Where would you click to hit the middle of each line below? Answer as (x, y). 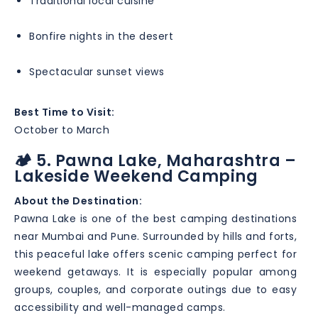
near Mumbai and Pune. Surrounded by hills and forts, (155, 236)
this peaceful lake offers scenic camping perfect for (155, 254)
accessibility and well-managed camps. (120, 307)
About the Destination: (78, 201)
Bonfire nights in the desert (101, 36)
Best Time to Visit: (65, 112)
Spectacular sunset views (97, 71)
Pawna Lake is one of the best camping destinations (155, 218)
